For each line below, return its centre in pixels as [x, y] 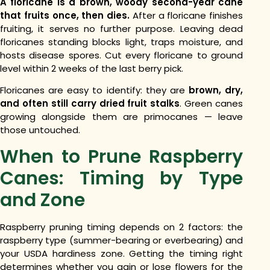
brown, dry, [215, 90]
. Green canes [211, 104]
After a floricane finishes [186, 15]
